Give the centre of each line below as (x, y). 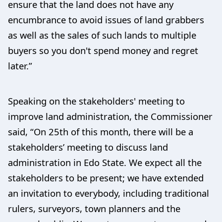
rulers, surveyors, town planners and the (94, 208)
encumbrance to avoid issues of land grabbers (106, 19)
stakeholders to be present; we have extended (106, 177)
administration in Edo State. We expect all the (105, 162)
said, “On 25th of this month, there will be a (101, 131)
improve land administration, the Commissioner (110, 116)
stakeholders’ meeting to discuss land (88, 147)
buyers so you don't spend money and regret (103, 50)
